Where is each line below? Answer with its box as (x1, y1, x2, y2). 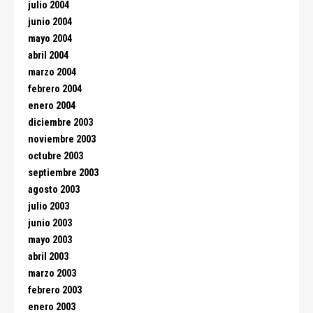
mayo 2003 (28, 234, 72, 246)
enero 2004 (28, 100, 75, 112)
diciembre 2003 (28, 117, 93, 129)
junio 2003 (28, 217, 72, 229)
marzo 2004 (28, 66, 76, 78)
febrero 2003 (28, 284, 82, 296)
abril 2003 (28, 251, 68, 263)
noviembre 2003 (28, 133, 96, 145)
